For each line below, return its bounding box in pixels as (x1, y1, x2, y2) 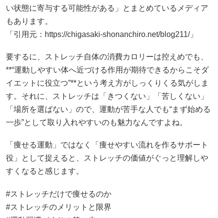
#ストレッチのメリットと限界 (6, 202, 111, 211)
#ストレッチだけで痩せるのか (6, 189, 111, 198)
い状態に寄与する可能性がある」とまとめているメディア (6, 4, 208, 12)
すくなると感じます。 (6, 167, 84, 176)
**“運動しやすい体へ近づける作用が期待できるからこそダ (6, 66, 209, 74)
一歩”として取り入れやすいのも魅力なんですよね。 (6, 118, 187, 127)
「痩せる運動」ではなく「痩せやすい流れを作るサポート (6, 141, 208, 149)
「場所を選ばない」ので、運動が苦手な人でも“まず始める (6, 105, 211, 114)
